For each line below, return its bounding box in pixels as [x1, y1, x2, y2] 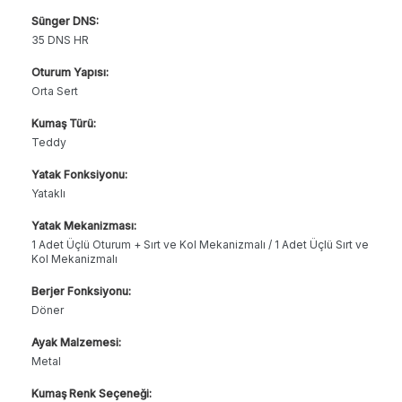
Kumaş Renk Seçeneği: [31, 386, 152, 400]
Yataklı [31, 186, 66, 200]
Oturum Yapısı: [31, 65, 109, 79]
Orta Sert [31, 83, 78, 98]
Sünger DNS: [31, 13, 99, 28]
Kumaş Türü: [31, 116, 96, 130]
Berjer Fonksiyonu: [31, 284, 131, 298]
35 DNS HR [31, 32, 89, 47]
